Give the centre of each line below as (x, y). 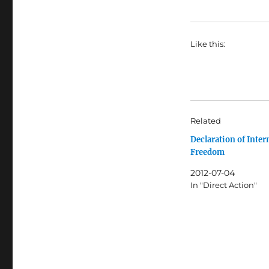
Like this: (207, 44)
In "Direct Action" (223, 185)
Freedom (207, 152)
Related (205, 120)
